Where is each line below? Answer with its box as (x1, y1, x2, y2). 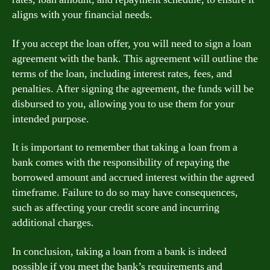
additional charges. (12, 216, 94, 230)
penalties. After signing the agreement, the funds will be (12, 81, 254, 96)
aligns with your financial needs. (12, 8, 152, 22)
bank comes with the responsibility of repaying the (12, 155, 230, 169)
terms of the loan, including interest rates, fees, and (12, 66, 232, 81)
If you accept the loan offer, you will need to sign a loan (12, 36, 251, 51)
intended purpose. (12, 111, 89, 126)
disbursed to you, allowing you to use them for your (12, 96, 234, 111)
